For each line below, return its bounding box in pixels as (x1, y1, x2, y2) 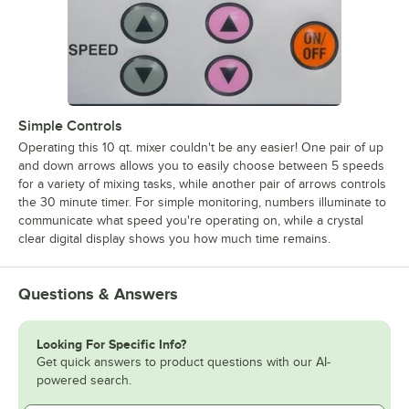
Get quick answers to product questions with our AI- (37, 354, 330, 369)
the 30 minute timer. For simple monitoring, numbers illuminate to (18, 194, 386, 209)
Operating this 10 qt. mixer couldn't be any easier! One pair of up (18, 140, 383, 154)
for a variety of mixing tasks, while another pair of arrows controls (18, 176, 386, 191)
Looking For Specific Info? (37, 336, 186, 351)
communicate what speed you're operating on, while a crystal (18, 213, 363, 227)
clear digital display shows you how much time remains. (18, 231, 330, 246)
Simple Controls (18, 117, 122, 134)
